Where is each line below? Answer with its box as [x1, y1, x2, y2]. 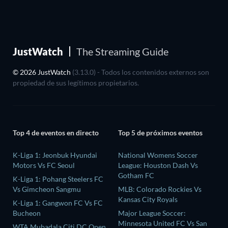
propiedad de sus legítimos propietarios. [13, 78, 139, 87]
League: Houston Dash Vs [118, 160, 198, 169]
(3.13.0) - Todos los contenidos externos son [72, 68, 209, 76]
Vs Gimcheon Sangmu [13, 184, 81, 193]
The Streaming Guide [76, 45, 168, 58]
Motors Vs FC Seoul [13, 160, 75, 169]
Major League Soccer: [118, 208, 186, 217]
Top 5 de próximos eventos [118, 128, 203, 137]
